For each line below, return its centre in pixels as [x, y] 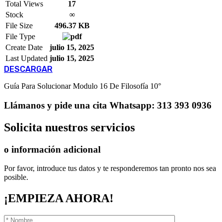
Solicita [23, 127]
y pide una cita [77, 105]
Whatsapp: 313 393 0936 [161, 105]
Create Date [24, 47]
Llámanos [24, 105]
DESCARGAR [28, 69]
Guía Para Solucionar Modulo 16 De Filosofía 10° [83, 86]
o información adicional [52, 149]
